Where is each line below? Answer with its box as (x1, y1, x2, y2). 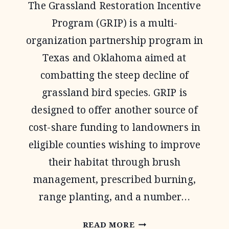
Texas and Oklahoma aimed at (42, 51, 187, 64)
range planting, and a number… (39, 190, 190, 203)
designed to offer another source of (31, 103, 198, 117)
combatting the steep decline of (40, 68, 189, 82)
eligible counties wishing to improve (28, 138, 201, 151)
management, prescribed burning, (33, 173, 196, 186)
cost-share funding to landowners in (28, 121, 201, 134)
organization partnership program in (26, 34, 203, 47)
